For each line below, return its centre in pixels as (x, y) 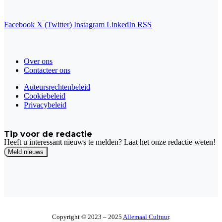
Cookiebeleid (45, 96)
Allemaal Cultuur (146, 217)
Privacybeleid (45, 105)
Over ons (38, 61)
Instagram (89, 24)
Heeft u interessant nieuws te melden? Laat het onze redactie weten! (110, 142)
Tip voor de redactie (48, 134)
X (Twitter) (54, 24)
